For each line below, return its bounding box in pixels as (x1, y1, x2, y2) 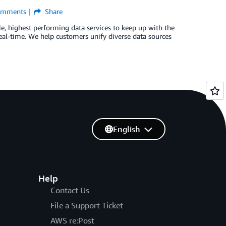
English (112, 124, 140, 134)
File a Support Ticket (50, 200, 123, 210)
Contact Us (50, 185, 89, 195)
